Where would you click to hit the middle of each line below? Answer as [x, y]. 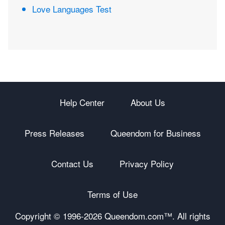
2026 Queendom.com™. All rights [147, 216]
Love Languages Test [72, 9]
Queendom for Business [155, 133]
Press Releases [54, 133]
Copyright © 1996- [49, 216]
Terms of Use [113, 194]
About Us [148, 102]
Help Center [82, 102]
